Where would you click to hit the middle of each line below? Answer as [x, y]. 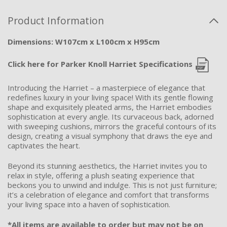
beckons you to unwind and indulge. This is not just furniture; [112, 185]
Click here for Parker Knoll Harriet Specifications [100, 64]
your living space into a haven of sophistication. [89, 204]
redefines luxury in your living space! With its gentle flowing [110, 98]
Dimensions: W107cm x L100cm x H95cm [84, 42]
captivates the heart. [44, 146]
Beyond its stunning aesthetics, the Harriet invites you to [107, 166]
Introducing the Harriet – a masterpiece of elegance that [106, 88]
